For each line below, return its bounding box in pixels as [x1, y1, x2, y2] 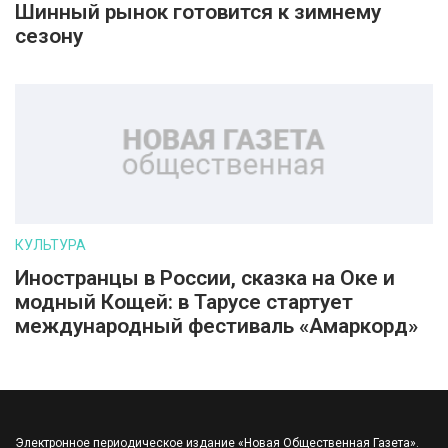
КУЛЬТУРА [15, 237, 86, 253]
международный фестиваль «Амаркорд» [15, 314, 418, 338]
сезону [15, 24, 83, 48]
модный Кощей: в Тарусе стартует [15, 290, 353, 314]
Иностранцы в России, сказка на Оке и [15, 266, 395, 290]
